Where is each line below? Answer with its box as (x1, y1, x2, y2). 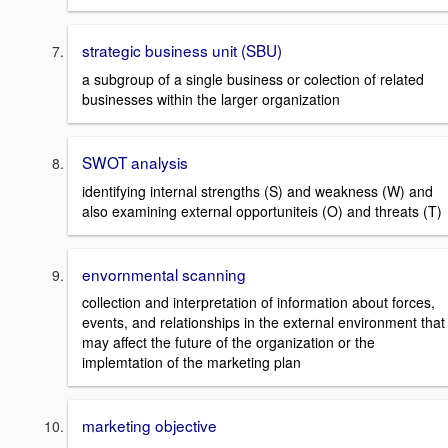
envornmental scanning (82, 262, 246, 285)
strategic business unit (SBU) (82, 39, 282, 62)
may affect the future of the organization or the (82, 332, 375, 353)
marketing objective (82, 414, 217, 437)
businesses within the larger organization (82, 88, 340, 109)
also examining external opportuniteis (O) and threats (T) (82, 200, 442, 221)
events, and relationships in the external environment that (82, 312, 445, 333)
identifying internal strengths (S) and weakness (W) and (82, 180, 433, 201)
